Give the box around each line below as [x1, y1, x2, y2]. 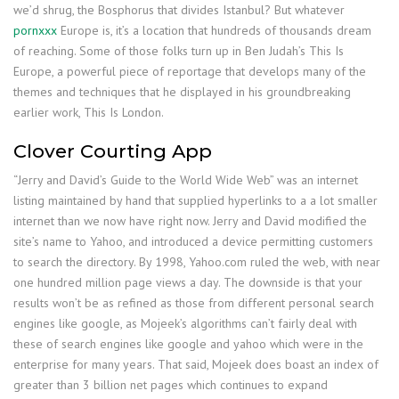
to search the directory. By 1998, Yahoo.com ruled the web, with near [13, 253, 380, 270]
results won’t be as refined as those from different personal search [13, 294, 374, 311]
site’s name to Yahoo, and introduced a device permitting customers [13, 232, 373, 249]
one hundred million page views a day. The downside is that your [13, 273, 362, 290]
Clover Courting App [13, 139, 212, 162]
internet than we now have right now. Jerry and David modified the [13, 212, 367, 229]
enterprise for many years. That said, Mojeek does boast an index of [13, 355, 379, 372]
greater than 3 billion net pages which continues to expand [13, 376, 328, 393]
